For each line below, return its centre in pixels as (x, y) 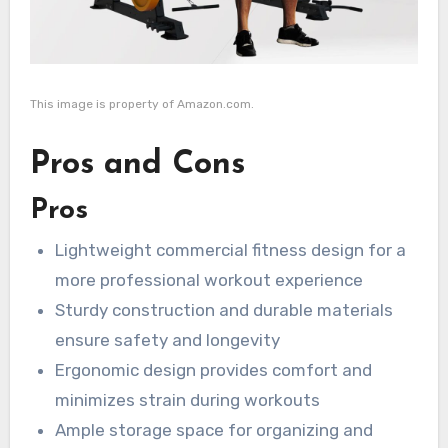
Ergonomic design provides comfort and (214, 370)
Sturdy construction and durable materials (224, 310)
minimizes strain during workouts (188, 400)
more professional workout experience (209, 280)
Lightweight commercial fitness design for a (231, 250)
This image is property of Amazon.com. (141, 104)
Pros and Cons (137, 165)
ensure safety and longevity (168, 340)
